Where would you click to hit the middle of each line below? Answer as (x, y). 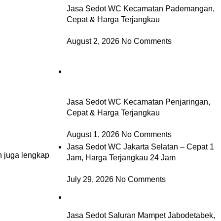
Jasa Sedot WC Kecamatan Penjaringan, (138, 102)
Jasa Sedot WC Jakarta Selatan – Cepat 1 (140, 147)
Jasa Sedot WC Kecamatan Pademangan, (140, 8)
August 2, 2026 (93, 41)
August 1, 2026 (93, 134)
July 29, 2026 (90, 179)
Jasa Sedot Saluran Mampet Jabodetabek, (141, 215)
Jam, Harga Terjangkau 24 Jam (121, 157)
